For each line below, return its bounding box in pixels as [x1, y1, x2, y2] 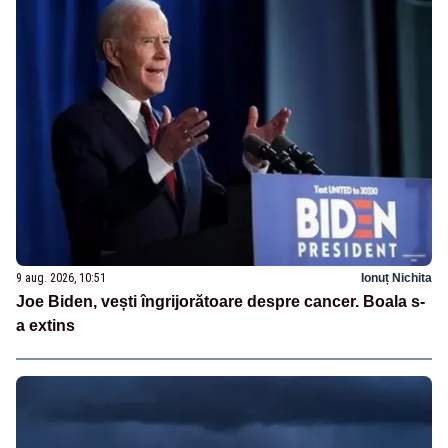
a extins [16, 316, 75, 334]
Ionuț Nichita [361, 270, 432, 285]
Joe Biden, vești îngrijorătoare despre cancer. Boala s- [16, 292, 425, 310]
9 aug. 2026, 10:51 [16, 270, 106, 285]
